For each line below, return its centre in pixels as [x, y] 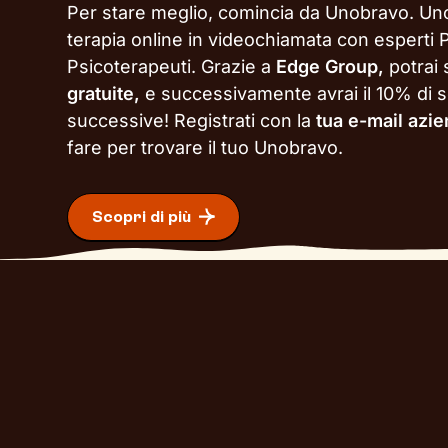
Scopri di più [142, 217]
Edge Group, [330, 66]
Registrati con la [245, 120]
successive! [118, 120]
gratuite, [106, 93]
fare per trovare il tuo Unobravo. [208, 147]
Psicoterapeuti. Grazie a [172, 66]
